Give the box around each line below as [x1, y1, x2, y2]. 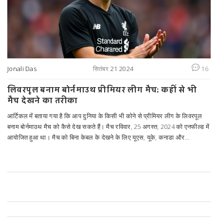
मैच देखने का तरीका [7, 94, 78, 107]
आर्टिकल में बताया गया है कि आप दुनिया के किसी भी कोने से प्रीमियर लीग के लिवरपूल [7, 111, 202, 121]
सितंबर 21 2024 [92, 64, 133, 73]
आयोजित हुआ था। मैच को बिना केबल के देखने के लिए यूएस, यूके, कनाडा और [7, 133, 185, 142]
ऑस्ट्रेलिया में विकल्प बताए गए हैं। [7, 144, 86, 153]
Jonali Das [7, 64, 36, 73]
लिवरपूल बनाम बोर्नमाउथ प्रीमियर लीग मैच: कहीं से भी [7, 83, 197, 96]
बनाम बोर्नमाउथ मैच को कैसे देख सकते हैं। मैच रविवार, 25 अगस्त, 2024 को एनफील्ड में [7, 122, 209, 131]
